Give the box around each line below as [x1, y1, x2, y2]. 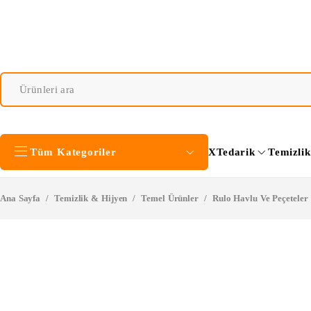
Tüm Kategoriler [30, 146, 117, 158]
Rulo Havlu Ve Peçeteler [212, 193, 308, 203]
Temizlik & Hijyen [54, 193, 128, 203]
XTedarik [208, 146, 255, 158]
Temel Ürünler [141, 193, 199, 203]
